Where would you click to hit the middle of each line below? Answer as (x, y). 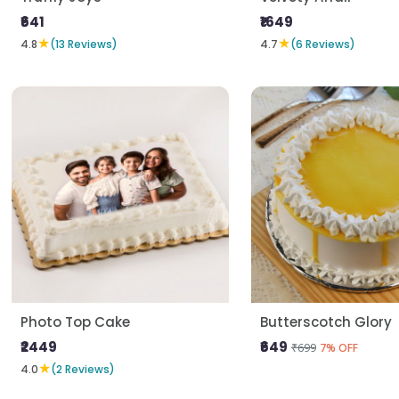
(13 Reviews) (84, 44)
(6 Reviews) (322, 44)
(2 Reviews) (83, 369)
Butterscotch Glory (326, 322)
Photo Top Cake (76, 322)
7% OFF (338, 348)
